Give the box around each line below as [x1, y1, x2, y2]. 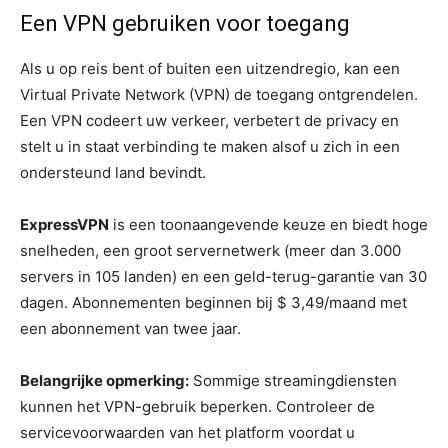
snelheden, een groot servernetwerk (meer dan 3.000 [20, 240, 401, 260]
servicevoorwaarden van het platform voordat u [20, 422, 355, 442]
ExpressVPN [20, 214, 109, 234]
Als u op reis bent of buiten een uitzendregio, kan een [20, 58, 400, 78]
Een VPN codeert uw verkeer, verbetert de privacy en [20, 110, 399, 130]
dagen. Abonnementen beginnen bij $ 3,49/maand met [20, 292, 407, 312]
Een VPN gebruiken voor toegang [20, 10, 350, 36]
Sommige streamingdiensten [189, 370, 397, 390]
